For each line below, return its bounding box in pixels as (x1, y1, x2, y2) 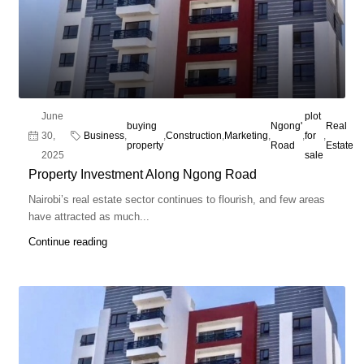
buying (127, 120, 157, 132)
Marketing (224, 130, 268, 141)
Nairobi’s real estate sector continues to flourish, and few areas (28, 193, 325, 206)
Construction (166, 130, 222, 141)
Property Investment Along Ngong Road (28, 167, 257, 181)
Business (84, 130, 124, 141)
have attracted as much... (28, 210, 149, 223)
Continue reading (28, 236, 107, 248)
